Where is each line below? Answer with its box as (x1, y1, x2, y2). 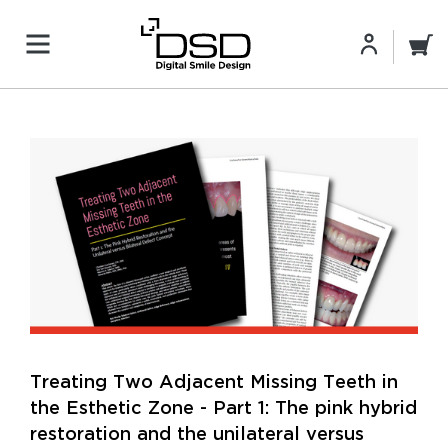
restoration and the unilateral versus (30, 422, 364, 444)
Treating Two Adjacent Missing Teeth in (30, 370, 398, 392)
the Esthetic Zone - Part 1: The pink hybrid (30, 396, 417, 418)
